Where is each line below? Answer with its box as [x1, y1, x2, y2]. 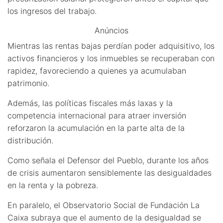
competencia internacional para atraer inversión [7, 110, 186, 120]
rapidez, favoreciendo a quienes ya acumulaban [7, 65, 186, 76]
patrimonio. [7, 78, 49, 88]
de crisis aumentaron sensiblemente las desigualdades [7, 167, 212, 178]
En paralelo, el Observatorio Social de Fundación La [7, 200, 200, 210]
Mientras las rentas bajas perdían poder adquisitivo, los [7, 40, 215, 51]
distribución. [7, 135, 53, 145]
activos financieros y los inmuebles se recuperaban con [7, 53, 215, 63]
